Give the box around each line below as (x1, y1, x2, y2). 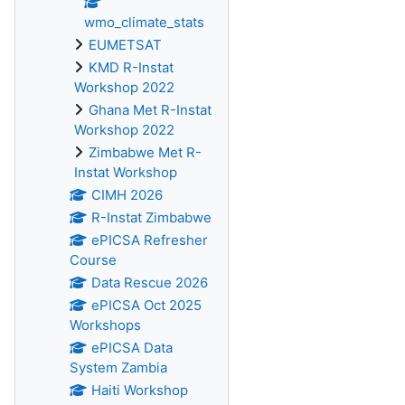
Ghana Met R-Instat (89, 101, 212, 118)
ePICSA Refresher (90, 231, 208, 249)
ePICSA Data (90, 339, 173, 356)
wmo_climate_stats (84, 14, 204, 31)
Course (70, 251, 117, 268)
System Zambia (70, 359, 167, 376)
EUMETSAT (89, 36, 162, 53)
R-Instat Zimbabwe (90, 209, 212, 226)
